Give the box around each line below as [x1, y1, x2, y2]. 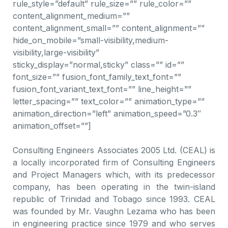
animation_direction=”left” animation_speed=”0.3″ [13, 108, 201, 119]
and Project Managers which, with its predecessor [13, 169, 215, 180]
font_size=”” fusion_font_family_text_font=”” [13, 72, 181, 82]
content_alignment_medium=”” [13, 11, 130, 21]
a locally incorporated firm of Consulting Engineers [13, 157, 215, 167]
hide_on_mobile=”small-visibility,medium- [13, 35, 168, 45]
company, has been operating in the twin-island [13, 182, 215, 192]
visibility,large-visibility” [13, 47, 99, 58]
